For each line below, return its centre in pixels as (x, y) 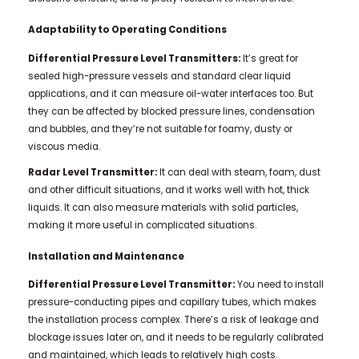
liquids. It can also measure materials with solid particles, (163, 207)
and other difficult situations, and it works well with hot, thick (168, 190)
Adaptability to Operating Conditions (127, 30)
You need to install (280, 285)
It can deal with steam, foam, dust (240, 172)
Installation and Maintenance (106, 257)
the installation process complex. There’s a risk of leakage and (173, 320)
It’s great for (270, 58)
